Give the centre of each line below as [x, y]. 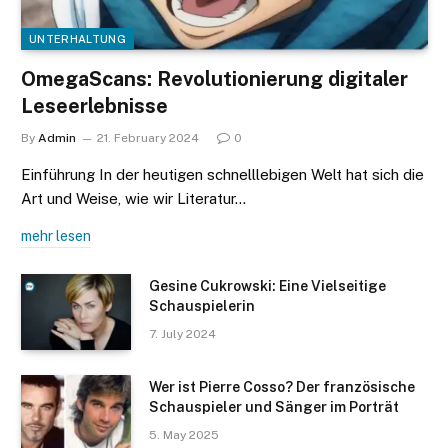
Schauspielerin [202, 306]
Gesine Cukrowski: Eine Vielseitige [267, 286]
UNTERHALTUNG [77, 39]
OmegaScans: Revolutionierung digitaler [214, 79]
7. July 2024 [182, 334]
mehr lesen [56, 236]
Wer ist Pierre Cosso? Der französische [282, 387]
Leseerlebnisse [94, 106]
